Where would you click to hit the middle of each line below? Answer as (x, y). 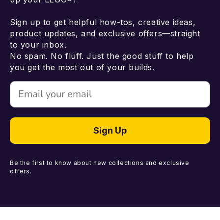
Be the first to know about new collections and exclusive (100, 163)
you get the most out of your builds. (82, 67)
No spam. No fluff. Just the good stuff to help (102, 56)
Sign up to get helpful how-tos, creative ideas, (103, 22)
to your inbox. (38, 44)
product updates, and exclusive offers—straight (105, 33)
